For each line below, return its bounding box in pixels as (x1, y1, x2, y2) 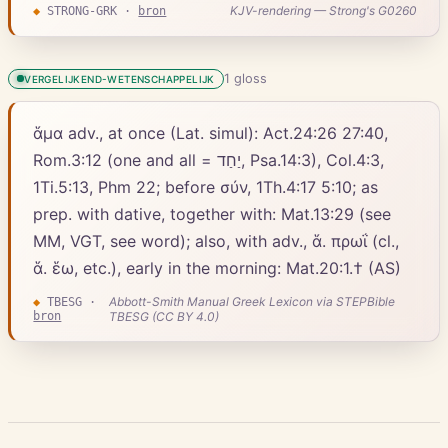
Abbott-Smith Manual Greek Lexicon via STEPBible (108, 293, 395, 309)
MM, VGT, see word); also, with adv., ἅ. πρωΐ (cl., (33, 230, 400, 251)
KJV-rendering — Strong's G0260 (229, 3, 417, 19)
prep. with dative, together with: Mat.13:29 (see (33, 203, 392, 224)
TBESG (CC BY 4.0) (108, 308, 219, 324)
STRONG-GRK (47, 3, 118, 18)
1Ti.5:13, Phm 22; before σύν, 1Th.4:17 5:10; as (33, 176, 379, 197)
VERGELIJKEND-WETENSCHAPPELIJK (24, 72, 215, 85)
